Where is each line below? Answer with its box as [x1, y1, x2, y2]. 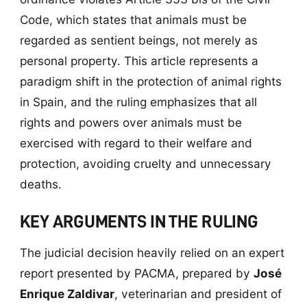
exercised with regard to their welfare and [19, 135, 252, 150]
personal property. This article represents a [19, 53, 258, 68]
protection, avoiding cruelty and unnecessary [19, 156, 271, 171]
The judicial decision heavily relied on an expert [19, 245, 284, 260]
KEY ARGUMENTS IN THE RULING [19, 212, 258, 230]
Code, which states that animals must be [19, 12, 247, 27]
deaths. [19, 176, 62, 191]
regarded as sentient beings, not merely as [19, 32, 258, 47]
